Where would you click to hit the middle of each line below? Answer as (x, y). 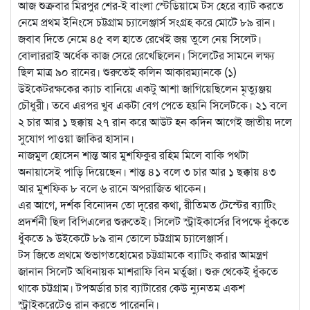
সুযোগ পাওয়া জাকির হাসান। (76, 139)
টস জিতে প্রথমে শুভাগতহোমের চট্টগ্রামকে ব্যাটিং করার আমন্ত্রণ (143, 255)
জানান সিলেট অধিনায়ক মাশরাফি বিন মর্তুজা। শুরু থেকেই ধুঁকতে (148, 272)
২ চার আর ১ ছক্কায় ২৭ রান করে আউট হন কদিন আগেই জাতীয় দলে (155, 122)
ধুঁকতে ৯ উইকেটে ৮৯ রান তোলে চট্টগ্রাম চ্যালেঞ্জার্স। (123, 238)
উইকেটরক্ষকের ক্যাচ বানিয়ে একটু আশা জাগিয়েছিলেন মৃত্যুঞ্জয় (145, 89)
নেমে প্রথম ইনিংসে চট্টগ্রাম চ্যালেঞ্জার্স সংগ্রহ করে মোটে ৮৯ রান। (147, 22)
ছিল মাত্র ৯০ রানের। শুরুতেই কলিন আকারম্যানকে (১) (127, 72)
